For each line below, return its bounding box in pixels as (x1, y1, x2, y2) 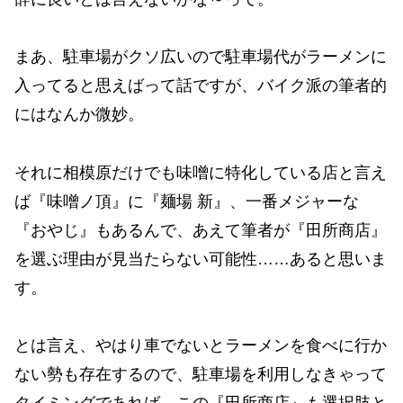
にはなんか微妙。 (14, 105, 144, 124)
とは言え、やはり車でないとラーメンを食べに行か (14, 336, 387, 354)
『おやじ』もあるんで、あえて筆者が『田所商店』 (14, 220, 387, 239)
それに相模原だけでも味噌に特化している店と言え (14, 163, 387, 182)
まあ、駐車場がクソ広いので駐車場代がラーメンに (14, 48, 387, 67)
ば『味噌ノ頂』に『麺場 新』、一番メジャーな (14, 192, 359, 210)
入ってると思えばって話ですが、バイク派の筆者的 (14, 76, 387, 95)
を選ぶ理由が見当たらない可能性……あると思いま (14, 249, 387, 268)
